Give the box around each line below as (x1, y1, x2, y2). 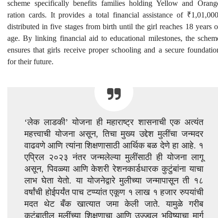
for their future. (7, 57, 54, 66)
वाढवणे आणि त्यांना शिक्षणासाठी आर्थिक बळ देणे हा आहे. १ (24, 141, 203, 151)
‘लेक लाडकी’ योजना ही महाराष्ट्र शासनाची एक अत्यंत (24, 117, 203, 127)
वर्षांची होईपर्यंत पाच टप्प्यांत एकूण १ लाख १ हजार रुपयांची (24, 187, 203, 198)
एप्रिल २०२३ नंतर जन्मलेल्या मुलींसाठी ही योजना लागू (24, 152, 203, 163)
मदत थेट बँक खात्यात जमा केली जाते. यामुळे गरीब (24, 199, 203, 209)
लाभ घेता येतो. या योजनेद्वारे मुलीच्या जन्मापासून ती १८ (24, 176, 203, 186)
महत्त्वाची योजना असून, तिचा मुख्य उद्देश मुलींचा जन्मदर (24, 129, 203, 139)
